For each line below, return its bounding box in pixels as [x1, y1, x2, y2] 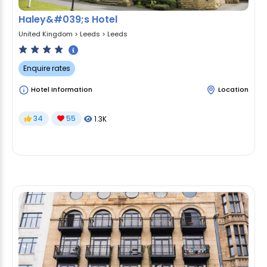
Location [218, 84, 249, 94]
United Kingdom [18, 29, 73, 39]
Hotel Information [29, 84, 92, 94]
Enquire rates [23, 63, 70, 74]
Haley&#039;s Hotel [18, 13, 117, 27]
